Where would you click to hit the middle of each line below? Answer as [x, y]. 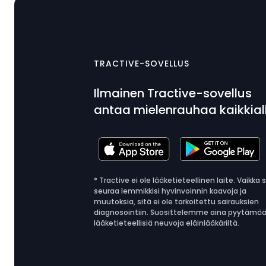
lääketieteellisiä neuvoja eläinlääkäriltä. [167, 223]
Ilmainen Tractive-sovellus [173, 93]
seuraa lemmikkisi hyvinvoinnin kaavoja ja [170, 191]
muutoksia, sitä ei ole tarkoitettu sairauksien [177, 202]
